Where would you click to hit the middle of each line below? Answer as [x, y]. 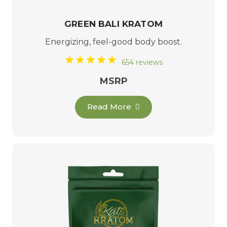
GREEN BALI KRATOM [113, 24]
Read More [109, 107]
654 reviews [142, 63]
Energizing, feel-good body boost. [113, 42]
